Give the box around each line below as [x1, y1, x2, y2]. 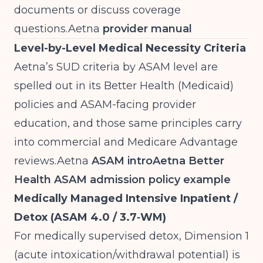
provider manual [100, 22, 192, 35]
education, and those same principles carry [14, 117, 242, 130]
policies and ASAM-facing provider [14, 98, 196, 111]
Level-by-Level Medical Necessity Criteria [14, 42, 246, 55]
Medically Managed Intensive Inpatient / [14, 192, 238, 205]
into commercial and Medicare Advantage [14, 136, 238, 149]
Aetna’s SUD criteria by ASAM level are [14, 60, 218, 73]
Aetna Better [153, 154, 224, 167]
